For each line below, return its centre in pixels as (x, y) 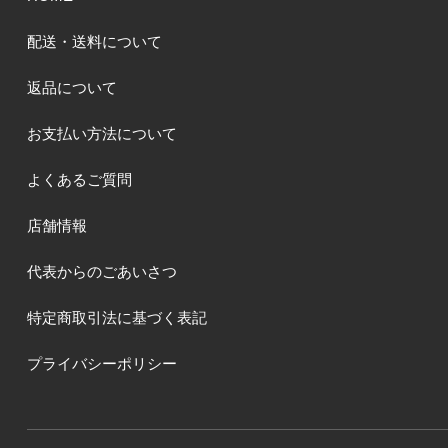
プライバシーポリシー (101, 363)
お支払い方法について (101, 133)
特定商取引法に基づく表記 (116, 317)
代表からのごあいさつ (101, 271)
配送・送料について (94, 41)
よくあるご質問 (79, 179)
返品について (71, 87)
